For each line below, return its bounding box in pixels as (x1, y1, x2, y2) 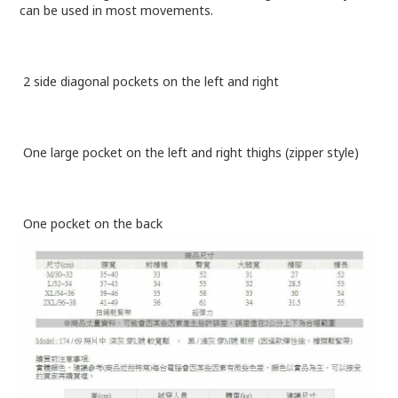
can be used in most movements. (20, 2, 213, 19)
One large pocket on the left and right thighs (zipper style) (20, 144, 359, 161)
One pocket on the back (20, 215, 163, 232)
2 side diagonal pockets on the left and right (20, 73, 279, 90)
